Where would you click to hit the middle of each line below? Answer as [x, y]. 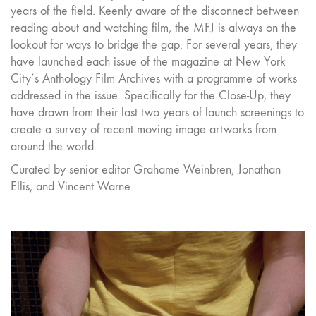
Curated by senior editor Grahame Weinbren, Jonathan [146, 170]
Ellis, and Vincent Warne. [72, 187]
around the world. [54, 146]
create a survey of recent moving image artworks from [144, 129]
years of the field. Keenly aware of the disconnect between [155, 11]
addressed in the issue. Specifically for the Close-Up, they [151, 95]
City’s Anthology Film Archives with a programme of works [154, 78]
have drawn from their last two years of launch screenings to [157, 112]
